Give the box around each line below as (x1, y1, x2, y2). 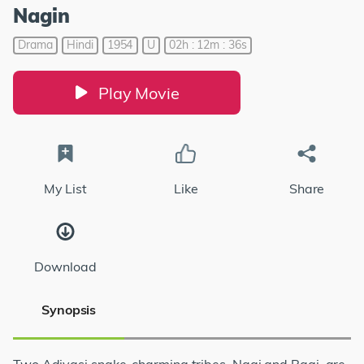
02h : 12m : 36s (168, 37, 247, 53)
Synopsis (41, 301, 97, 318)
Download (34, 258, 97, 275)
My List (43, 180, 88, 197)
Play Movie (97, 82, 180, 103)
